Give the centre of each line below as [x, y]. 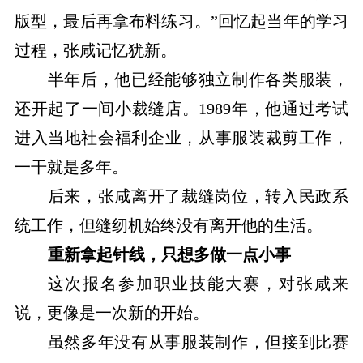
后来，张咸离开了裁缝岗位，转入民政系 [198, 196]
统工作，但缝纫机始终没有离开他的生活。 [168, 226]
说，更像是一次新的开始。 [111, 313]
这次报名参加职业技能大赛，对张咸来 [198, 284]
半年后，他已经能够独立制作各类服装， [198, 80]
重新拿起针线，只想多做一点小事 [169, 255]
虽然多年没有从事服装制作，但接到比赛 [198, 342]
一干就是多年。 [71, 167]
